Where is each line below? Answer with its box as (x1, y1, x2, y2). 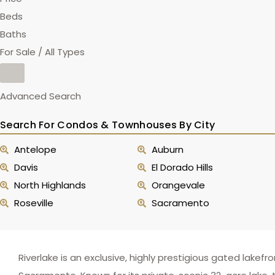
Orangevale (151, 179, 205, 192)
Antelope (14, 143, 56, 156)
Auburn (151, 143, 184, 156)
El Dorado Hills (151, 161, 213, 174)
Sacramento (151, 196, 209, 209)
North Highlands (14, 179, 86, 192)
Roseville (14, 196, 53, 209)
